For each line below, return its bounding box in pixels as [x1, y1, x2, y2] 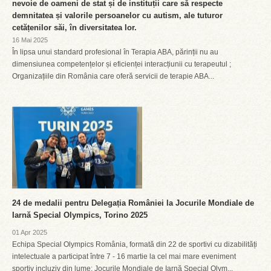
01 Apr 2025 [12, 229, 47, 236]
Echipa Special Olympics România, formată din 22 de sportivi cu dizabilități [12, 240, 257, 249]
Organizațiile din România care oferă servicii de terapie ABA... [12, 72, 214, 80]
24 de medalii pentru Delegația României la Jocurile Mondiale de [12, 198, 254, 207]
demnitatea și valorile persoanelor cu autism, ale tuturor [12, 11, 223, 20]
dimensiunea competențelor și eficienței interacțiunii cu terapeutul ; [12, 60, 231, 68]
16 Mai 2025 [12, 36, 48, 44]
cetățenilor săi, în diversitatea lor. [12, 23, 137, 32]
